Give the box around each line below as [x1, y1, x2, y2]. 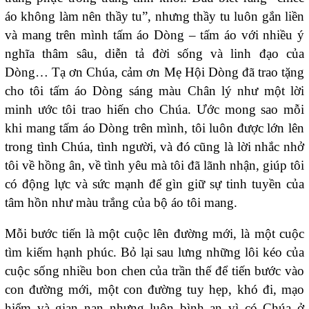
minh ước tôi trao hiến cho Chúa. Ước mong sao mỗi [5, 102, 304, 117]
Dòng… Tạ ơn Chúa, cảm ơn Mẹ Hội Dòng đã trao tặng [5, 65, 304, 80]
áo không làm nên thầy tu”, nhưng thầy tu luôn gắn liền [5, 9, 304, 24]
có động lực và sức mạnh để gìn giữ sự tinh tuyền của [5, 177, 304, 192]
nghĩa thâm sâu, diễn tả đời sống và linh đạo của [5, 46, 304, 61]
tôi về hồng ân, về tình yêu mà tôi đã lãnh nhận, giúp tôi [5, 158, 304, 173]
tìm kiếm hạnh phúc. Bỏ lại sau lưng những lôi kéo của [5, 244, 304, 259]
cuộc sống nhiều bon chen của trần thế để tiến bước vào [5, 263, 304, 278]
